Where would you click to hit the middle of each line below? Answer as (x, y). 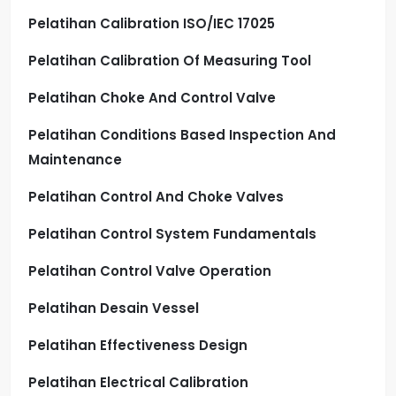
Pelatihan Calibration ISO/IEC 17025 (152, 23)
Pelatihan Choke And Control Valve (152, 97)
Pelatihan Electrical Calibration (138, 382)
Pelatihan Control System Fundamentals (172, 233)
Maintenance (75, 159)
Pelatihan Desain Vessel (114, 308)
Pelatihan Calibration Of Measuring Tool (170, 60)
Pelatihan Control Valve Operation (150, 270)
